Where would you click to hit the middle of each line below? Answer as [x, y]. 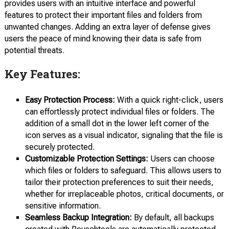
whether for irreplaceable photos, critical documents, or [124, 194]
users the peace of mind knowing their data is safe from [103, 39]
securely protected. [60, 147]
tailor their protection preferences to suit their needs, [119, 182]
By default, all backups [173, 217]
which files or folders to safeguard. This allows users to [123, 170]
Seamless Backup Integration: [78, 217]
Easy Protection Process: [70, 100]
